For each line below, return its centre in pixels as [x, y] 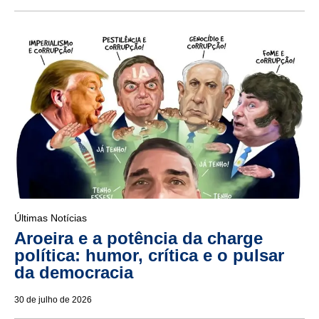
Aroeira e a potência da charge [138, 239]
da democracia [74, 273]
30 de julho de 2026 [53, 300]
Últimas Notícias [51, 218]
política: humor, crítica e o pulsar [149, 256]
